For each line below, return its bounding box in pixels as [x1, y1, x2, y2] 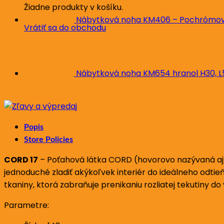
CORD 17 [4, 153, 38, 165]
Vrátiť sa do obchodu [24, 22, 106, 34]
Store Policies [24, 135, 73, 143]
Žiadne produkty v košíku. [24, 1, 123, 13]
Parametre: [4, 199, 49, 211]
